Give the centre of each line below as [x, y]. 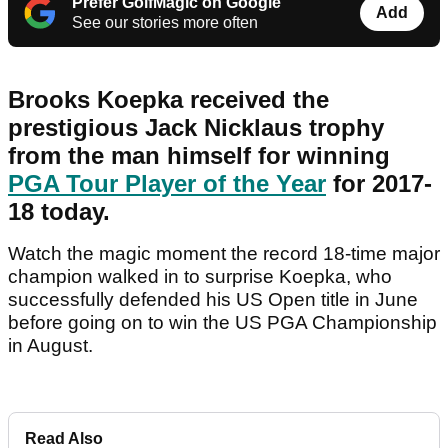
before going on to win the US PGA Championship [222, 323]
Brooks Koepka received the [168, 100]
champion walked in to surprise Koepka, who [200, 277]
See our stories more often [165, 23]
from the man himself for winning [199, 156]
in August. [53, 346]
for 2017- [379, 184]
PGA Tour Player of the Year [167, 184]
